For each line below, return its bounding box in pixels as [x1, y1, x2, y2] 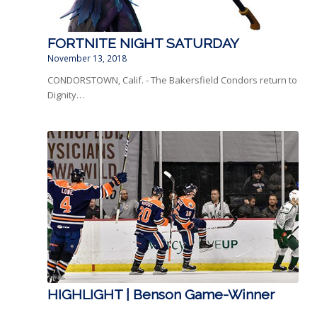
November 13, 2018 [47, 52, 127, 64]
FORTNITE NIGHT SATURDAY [47, 35, 239, 52]
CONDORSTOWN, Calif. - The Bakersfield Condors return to [47, 74, 297, 87]
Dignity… [47, 88, 84, 102]
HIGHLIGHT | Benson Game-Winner [47, 287, 275, 304]
